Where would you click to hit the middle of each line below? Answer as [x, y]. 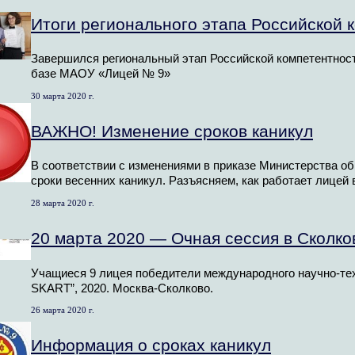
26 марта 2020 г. [63, 309]
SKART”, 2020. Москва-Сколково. [122, 288]
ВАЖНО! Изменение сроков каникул [172, 131]
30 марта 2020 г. [63, 95]
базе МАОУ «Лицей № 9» [101, 74]
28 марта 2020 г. [63, 202]
